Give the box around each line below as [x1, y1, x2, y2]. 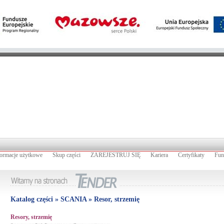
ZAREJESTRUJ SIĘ [90, 151, 140, 158]
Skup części [52, 151, 80, 158]
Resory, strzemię [10, 213, 52, 220]
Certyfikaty [178, 151, 204, 158]
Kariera [150, 151, 168, 158]
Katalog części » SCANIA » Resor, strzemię [10, 195, 139, 203]
